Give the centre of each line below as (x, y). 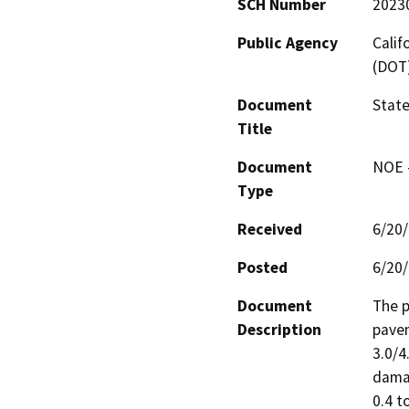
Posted (262, 267)
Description (279, 329)
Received (270, 229)
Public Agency (288, 42)
